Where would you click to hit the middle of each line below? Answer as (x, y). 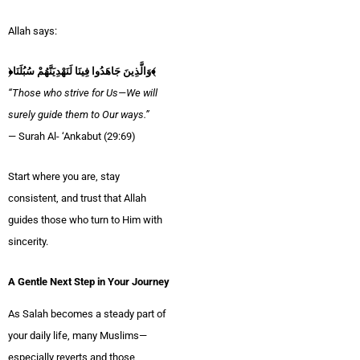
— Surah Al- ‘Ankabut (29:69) (72, 137)
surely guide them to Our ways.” (79, 115)
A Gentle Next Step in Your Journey (89, 281)
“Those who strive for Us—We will (83, 93)
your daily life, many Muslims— (78, 336)
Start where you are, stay (64, 176)
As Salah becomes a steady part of (87, 314)
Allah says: (33, 31)
